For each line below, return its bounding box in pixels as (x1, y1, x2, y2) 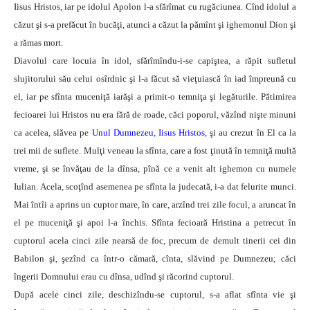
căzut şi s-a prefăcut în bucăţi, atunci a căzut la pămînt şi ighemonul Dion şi (14, 19, 296, 30)
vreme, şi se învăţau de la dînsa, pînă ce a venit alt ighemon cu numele (14, 163, 296, 174)
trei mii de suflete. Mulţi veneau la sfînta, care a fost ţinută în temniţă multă (14, 145, 296, 156)
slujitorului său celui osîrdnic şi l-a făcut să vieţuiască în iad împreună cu (14, 73, 296, 84)
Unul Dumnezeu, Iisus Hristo (91, 127, 202, 138)
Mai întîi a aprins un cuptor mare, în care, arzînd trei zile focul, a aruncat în (14, 199, 296, 210)
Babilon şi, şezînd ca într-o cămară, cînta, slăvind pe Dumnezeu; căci (14, 253, 296, 264)
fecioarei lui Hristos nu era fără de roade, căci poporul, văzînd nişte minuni (14, 109, 296, 120)
